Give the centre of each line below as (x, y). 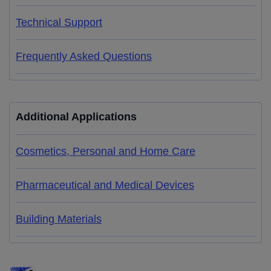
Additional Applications (76, 117)
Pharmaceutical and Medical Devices (105, 185)
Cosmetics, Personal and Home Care (106, 151)
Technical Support (59, 22)
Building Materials (59, 219)
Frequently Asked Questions (84, 56)
